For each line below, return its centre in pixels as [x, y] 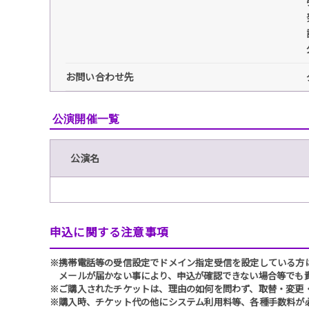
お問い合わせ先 [100, 77]
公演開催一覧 [86, 119]
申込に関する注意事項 [109, 232]
